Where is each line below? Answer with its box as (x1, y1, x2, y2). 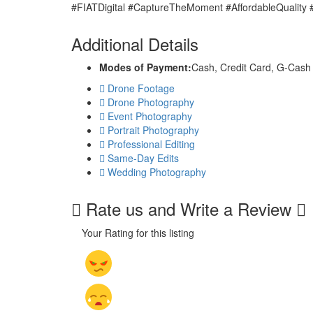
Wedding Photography (108, 165, 206, 179)
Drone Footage (108, 81, 175, 95)
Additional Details (71, 31, 198, 56)
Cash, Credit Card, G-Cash (191, 60, 311, 74)
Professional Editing (108, 137, 195, 151)
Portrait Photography (108, 123, 199, 137)
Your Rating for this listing (82, 226, 194, 240)
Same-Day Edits (108, 151, 179, 165)
